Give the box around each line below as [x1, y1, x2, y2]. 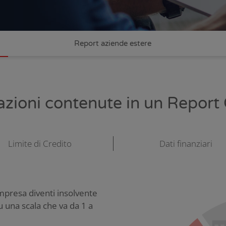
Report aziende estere [74, 39, 152, 48]
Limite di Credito [8, 138, 72, 149]
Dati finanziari [159, 138, 212, 149]
